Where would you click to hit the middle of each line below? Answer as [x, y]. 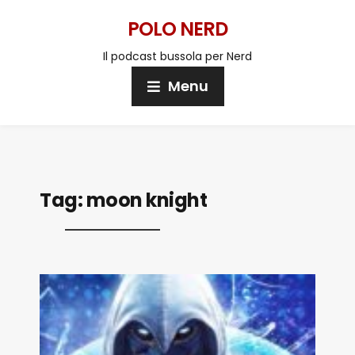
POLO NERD [177, 29]
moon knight [146, 200]
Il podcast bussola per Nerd [177, 56]
